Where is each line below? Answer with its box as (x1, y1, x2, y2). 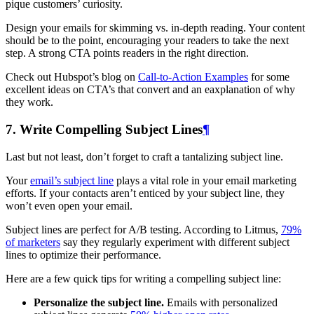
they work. (6, 96, 53, 109)
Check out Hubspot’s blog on (6, 71, 138, 83)
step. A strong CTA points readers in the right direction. (6, 47, 249, 60)
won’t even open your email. (6, 199, 132, 212)
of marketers (6, 235, 60, 248)
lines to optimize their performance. (6, 248, 161, 261)
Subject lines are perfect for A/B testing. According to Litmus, (6, 223, 281, 235)
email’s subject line (30, 174, 114, 186)
